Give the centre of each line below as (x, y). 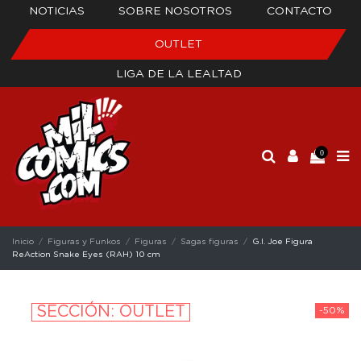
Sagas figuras (210, 241)
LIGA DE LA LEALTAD (178, 74)
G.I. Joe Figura (283, 241)
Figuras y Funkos (85, 241)
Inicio (23, 241)
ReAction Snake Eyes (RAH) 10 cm (86, 254)
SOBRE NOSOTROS (176, 11)
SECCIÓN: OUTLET (111, 311)
